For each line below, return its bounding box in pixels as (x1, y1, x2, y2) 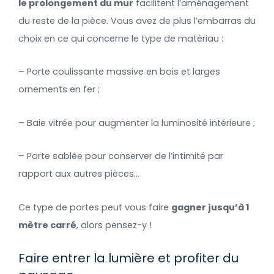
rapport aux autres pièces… (18, 168, 139, 180)
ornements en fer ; (18, 83, 100, 96)
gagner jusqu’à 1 (171, 201, 250, 213)
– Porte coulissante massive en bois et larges (18, 65, 220, 78)
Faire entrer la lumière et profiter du (18, 250, 239, 267)
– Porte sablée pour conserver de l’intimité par (18, 150, 223, 163)
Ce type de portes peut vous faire (18, 201, 171, 213)
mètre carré (18, 218, 76, 231)
